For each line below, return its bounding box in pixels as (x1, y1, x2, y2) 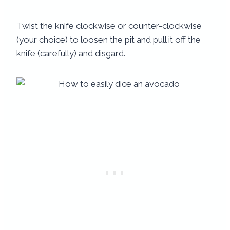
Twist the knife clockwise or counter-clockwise (16, 21, 202, 31)
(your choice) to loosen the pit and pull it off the (16, 34, 201, 45)
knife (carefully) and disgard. (16, 48, 125, 59)
